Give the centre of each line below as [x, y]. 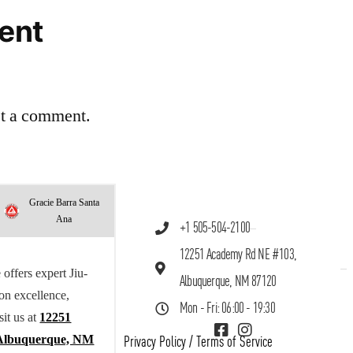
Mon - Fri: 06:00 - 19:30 [227, 308]
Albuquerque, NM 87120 [228, 281]
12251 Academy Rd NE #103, [238, 255]
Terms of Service [235, 342]
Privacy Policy [155, 342]
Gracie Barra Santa [64, 203]
